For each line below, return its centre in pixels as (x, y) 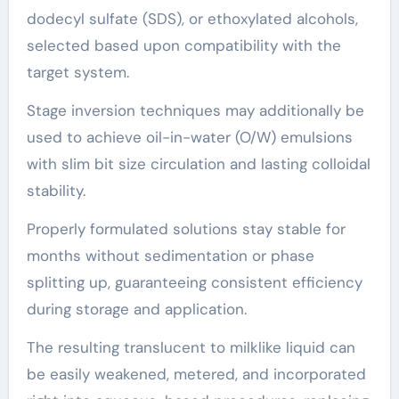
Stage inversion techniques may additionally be (195, 110)
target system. (77, 72)
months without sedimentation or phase (170, 255)
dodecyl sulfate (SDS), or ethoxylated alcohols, (192, 18)
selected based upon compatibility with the (183, 45)
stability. (56, 190)
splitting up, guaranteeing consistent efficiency (194, 282)
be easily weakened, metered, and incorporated (196, 374)
